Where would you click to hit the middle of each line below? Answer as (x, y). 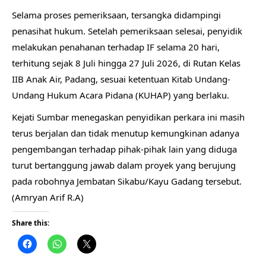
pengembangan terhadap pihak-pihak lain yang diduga (124, 149)
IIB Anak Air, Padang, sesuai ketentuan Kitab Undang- (121, 79)
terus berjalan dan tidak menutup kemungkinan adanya (126, 133)
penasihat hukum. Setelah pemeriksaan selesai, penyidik (127, 31)
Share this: (31, 223)
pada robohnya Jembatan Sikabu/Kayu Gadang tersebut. (127, 181)
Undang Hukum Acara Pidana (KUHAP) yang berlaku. (121, 95)
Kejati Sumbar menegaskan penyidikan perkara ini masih (128, 117)
